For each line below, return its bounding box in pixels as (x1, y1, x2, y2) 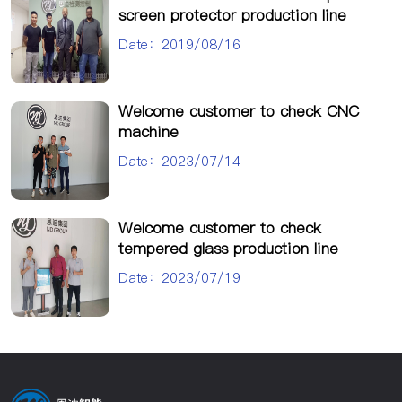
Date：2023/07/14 (118, 151, 240, 170)
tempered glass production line (118, 237, 338, 259)
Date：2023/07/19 (118, 267, 240, 287)
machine (118, 120, 179, 143)
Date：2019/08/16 (118, 34, 240, 54)
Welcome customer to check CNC (118, 100, 359, 122)
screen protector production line (118, 4, 346, 26)
